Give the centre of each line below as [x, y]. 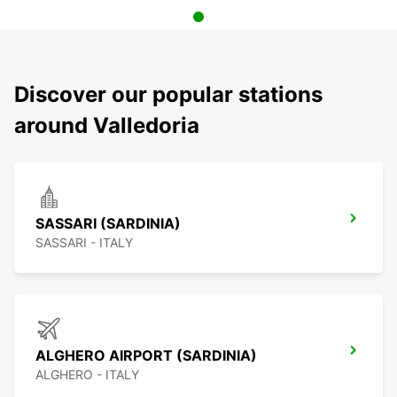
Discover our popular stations [168, 95]
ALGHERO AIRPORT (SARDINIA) [146, 356]
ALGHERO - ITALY [87, 375]
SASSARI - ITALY [84, 243]
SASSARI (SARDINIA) [108, 224]
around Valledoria [107, 126]
